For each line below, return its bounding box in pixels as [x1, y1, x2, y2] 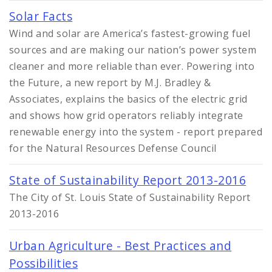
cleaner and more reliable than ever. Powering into [9, 59, 255, 73]
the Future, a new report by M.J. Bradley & [9, 76, 211, 90]
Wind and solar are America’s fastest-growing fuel [9, 27, 251, 41]
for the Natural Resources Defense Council [9, 141, 217, 155]
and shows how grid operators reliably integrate [9, 109, 243, 123]
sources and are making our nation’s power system [9, 43, 257, 57]
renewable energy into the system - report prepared [9, 125, 263, 139]
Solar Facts [9, 8, 73, 25]
